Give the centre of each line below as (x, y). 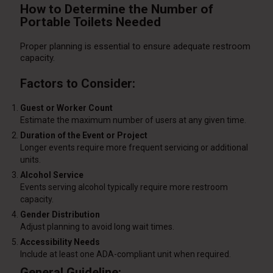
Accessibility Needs (60, 242)
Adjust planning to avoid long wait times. (97, 227)
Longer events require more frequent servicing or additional (134, 148)
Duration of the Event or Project (83, 136)
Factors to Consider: (77, 84)
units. (30, 160)
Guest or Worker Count (66, 108)
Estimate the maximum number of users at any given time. (133, 120)
